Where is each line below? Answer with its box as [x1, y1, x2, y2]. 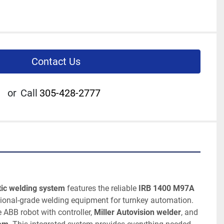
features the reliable [65, 183, 138, 193]
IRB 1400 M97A [138, 183, 194, 193]
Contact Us [31, 55, 80, 67]
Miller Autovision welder [94, 207, 181, 217]
